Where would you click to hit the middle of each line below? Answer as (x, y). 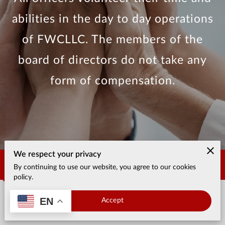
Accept (113, 201)
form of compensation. (113, 80)
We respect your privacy (58, 154)
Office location (58, 206)
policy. (24, 177)
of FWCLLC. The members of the (113, 39)
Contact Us (39, 165)
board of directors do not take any (113, 60)
